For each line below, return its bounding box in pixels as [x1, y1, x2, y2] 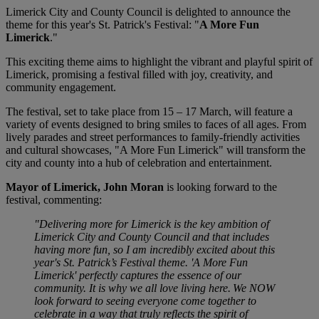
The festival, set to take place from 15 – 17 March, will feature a [6, 105, 293, 118]
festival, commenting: [6, 194, 102, 206]
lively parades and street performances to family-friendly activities [6, 131, 300, 144]
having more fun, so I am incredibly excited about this [34, 244, 275, 256]
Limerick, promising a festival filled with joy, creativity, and [6, 68, 273, 81]
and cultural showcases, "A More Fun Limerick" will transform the [6, 144, 305, 157]
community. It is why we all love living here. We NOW [34, 282, 275, 295]
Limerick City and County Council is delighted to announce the [6, 6, 291, 19]
